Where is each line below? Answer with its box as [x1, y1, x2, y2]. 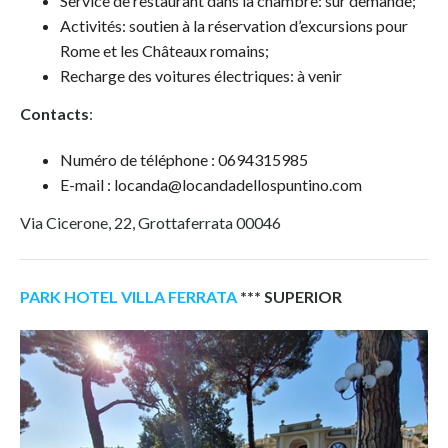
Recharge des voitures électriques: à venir [60, 66, 342, 86]
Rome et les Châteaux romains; [60, 41, 269, 61]
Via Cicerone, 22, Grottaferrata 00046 [20, 213, 281, 233]
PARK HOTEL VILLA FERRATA [20, 287, 237, 307]
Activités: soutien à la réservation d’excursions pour [60, 16, 408, 36]
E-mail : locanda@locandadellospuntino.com [60, 175, 362, 195]
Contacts [20, 104, 89, 124]
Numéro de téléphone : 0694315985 [60, 150, 308, 170]
